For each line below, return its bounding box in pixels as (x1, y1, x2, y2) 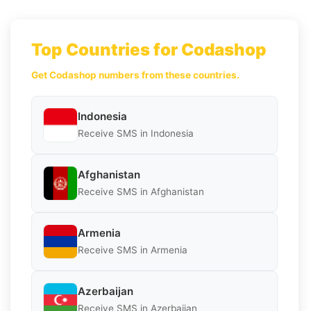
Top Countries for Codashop (31, 39, 267, 60)
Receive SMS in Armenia (78, 244, 187, 256)
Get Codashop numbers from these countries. (31, 69, 239, 81)
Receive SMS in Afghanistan (78, 186, 204, 198)
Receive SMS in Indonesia (78, 128, 194, 140)
